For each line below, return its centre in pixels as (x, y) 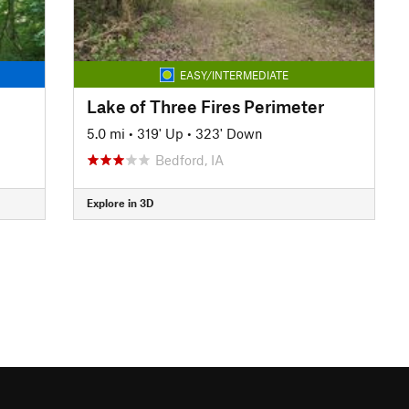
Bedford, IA (189, 159)
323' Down (229, 133)
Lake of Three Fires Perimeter (205, 106)
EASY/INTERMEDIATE (234, 74)
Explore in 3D (120, 203)
